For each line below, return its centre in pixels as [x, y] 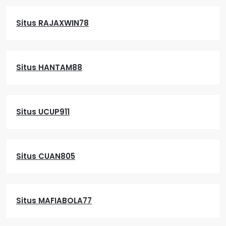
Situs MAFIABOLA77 [54, 201]
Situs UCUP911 [43, 112]
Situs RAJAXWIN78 [52, 23]
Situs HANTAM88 [49, 67]
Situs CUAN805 [46, 156]
